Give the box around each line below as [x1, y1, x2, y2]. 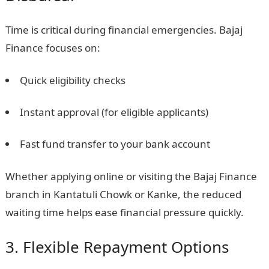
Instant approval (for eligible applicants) [19, 105, 208, 119]
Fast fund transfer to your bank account [19, 137, 210, 151]
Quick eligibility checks [19, 73, 125, 87]
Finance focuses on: [5, 41, 100, 55]
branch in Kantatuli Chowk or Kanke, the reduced [5, 187, 241, 201]
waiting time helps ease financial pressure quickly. [5, 205, 244, 219]
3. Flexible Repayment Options [5, 236, 229, 258]
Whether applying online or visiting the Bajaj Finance [5, 169, 257, 183]
